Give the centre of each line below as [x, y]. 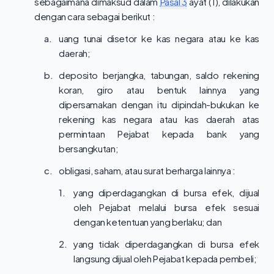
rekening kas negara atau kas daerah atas [159, 119]
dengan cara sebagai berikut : [95, 16]
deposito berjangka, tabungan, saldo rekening [159, 75]
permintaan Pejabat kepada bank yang [159, 134]
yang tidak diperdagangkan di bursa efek [166, 244]
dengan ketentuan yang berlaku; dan [148, 222]
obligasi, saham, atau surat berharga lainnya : [147, 170]
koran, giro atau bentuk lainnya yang [159, 90]
